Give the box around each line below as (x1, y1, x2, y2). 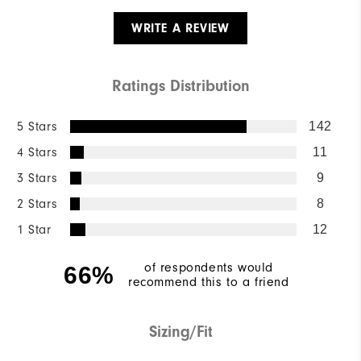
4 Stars (17, 144, 58, 160)
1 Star (17, 222, 52, 237)
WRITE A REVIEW (131, 20, 230, 35)
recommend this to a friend (128, 274, 289, 289)
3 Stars (17, 170, 58, 185)
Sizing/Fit (148, 322, 213, 341)
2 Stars (17, 196, 58, 211)
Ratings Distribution (111, 76, 250, 95)
